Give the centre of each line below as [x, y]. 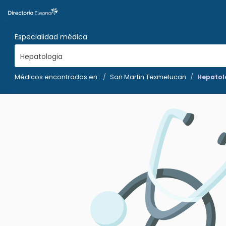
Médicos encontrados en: [57, 77]
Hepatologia [41, 57]
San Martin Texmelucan [148, 77]
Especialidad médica [51, 37]
